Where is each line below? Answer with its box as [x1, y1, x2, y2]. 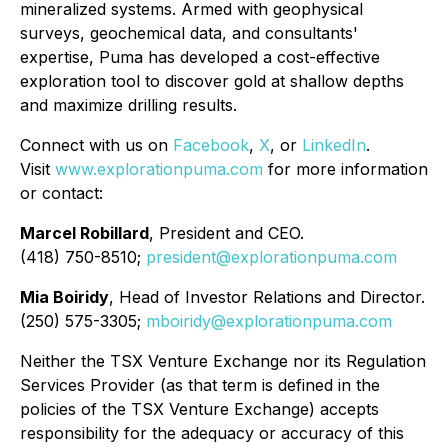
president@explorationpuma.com [146, 247, 397, 267]
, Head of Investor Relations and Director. [109, 287, 425, 307]
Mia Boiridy [20, 287, 109, 307]
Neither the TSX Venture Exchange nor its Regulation [20, 351, 426, 371]
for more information [263, 159, 428, 179]
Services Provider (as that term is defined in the [20, 375, 380, 395]
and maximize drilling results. [20, 95, 237, 115]
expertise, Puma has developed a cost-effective [20, 47, 380, 67]
